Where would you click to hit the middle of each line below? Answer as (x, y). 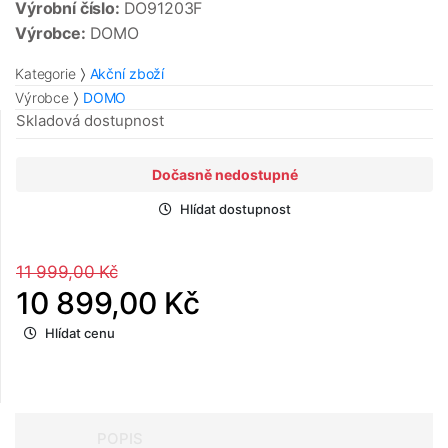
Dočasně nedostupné (224, 175)
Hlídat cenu (80, 333)
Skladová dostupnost (90, 121)
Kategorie (45, 74)
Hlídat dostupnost (235, 209)
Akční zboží (127, 74)
